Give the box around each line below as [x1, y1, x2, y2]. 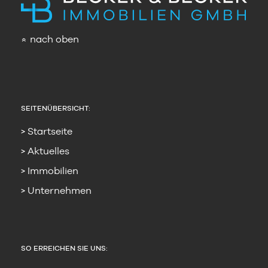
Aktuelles [28, 145, 69, 157]
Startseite [28, 126, 72, 138]
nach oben [30, 33, 79, 45]
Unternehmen [28, 185, 92, 197]
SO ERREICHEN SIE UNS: [21, 244, 108, 253]
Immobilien [28, 165, 78, 177]
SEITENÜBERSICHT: [21, 104, 90, 113]
